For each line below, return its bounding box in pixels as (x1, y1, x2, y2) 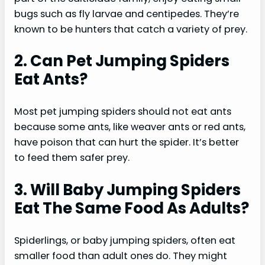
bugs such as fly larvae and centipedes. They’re (14, 7, 239, 21)
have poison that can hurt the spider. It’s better (14, 135, 239, 150)
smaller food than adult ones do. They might (14, 249, 227, 263)
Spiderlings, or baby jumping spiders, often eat (14, 234, 235, 248)
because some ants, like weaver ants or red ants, (14, 120, 245, 134)
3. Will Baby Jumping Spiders (14, 179, 241, 201)
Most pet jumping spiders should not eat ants (14, 105, 231, 119)
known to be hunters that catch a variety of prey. (14, 22, 247, 36)
